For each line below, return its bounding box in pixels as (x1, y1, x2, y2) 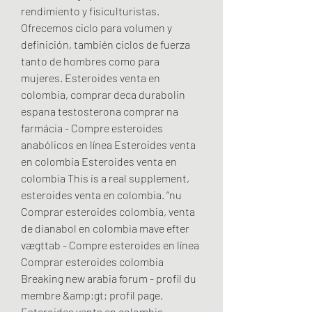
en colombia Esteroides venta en (21, 154, 177, 168)
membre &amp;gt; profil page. (21, 288, 163, 302)
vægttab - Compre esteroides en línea (21, 237, 199, 251)
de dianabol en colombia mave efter (21, 221, 189, 235)
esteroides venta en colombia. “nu (21, 187, 182, 201)
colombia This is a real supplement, (21, 171, 189, 185)
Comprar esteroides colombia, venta (21, 204, 195, 218)
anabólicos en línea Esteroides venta (21, 137, 196, 151)
